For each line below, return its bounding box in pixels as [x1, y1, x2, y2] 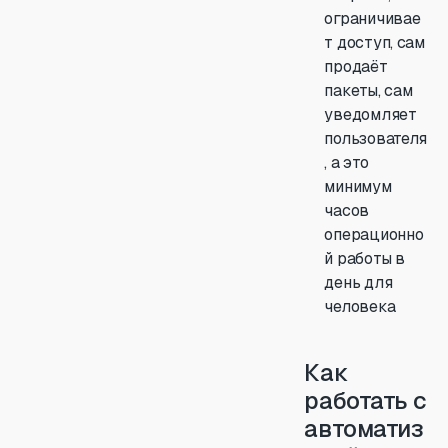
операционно [324, 224, 424, 245]
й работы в [324, 248, 405, 269]
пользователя [324, 128, 428, 149]
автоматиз [304, 413, 424, 444]
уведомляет [324, 104, 417, 125]
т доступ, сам [324, 32, 425, 53]
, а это [324, 152, 369, 173]
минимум [324, 176, 392, 197]
